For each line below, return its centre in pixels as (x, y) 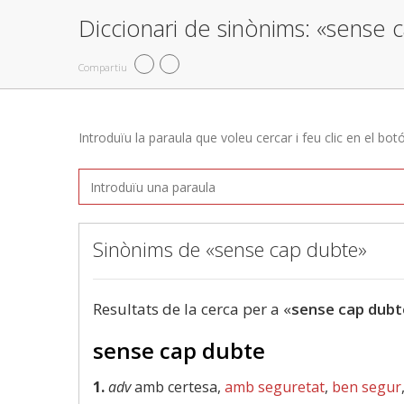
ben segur (367, 387)
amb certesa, (178, 387)
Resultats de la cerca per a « (192, 309)
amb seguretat (275, 387)
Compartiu (103, 67)
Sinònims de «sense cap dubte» (230, 249)
